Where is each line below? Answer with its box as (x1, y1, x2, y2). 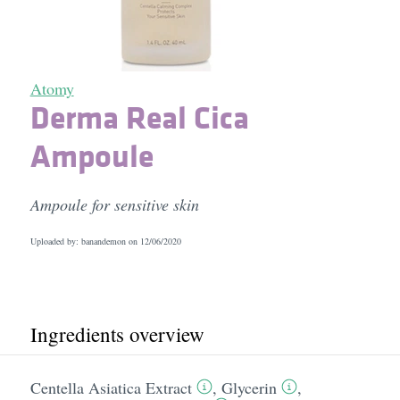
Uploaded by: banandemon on (29, 235, 140, 247)
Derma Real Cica (29, 95, 249, 139)
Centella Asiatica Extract (29, 377, 192, 398)
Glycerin (221, 377, 277, 398)
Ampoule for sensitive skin (29, 194, 199, 215)
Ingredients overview (29, 321, 204, 347)
